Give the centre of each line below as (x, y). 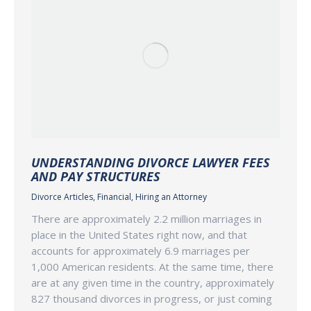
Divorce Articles (62, 196)
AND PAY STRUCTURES (96, 176)
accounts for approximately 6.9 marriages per (141, 250)
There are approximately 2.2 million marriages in (146, 218)
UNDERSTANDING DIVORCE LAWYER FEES (151, 162)
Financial (114, 196)
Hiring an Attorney (171, 196)
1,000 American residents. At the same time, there (152, 266)
